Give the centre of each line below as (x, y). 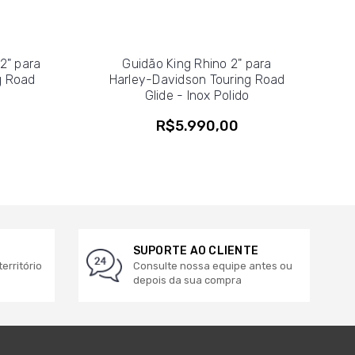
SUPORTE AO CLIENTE (195, 250)
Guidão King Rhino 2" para (197, 63)
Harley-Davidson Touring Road (197, 79)
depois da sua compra (187, 280)
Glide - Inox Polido (197, 95)
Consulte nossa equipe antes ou (212, 265)
